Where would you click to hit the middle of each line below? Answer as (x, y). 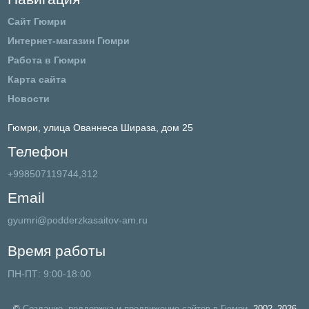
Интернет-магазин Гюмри (68, 41)
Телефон (38, 151)
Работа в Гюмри (47, 60)
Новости (28, 99)
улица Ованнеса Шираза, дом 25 (118, 128)
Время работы (56, 251)
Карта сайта (37, 80)
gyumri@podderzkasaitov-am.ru (77, 220)
